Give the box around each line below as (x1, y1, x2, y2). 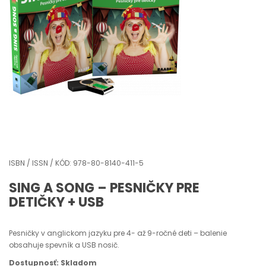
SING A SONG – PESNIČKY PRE (9, 179, 199, 197)
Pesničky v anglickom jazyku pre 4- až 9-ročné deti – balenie (9, 228, 227, 238)
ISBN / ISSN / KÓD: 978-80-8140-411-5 (9, 158, 144, 168)
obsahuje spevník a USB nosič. (9, 240, 119, 250)
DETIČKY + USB (9, 193, 104, 211)
